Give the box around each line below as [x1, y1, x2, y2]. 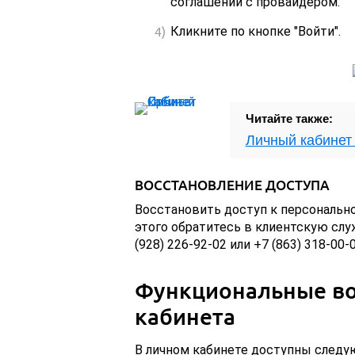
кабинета [134, 303, 235, 330]
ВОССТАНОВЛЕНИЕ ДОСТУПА [134, 177, 330, 194]
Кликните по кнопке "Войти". [170, 24, 341, 40]
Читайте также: [245, 112, 333, 126]
